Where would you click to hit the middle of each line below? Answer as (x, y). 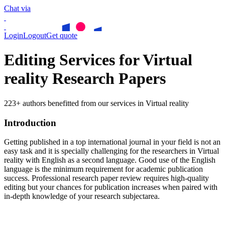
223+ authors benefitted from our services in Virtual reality (96, 103)
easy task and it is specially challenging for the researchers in (101, 151)
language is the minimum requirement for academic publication (103, 169)
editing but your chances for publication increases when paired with (111, 187)
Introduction (30, 123)
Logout (35, 35)
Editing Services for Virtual (98, 60)
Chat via (17, 8)
